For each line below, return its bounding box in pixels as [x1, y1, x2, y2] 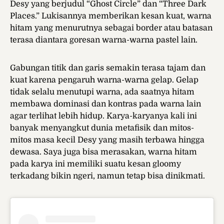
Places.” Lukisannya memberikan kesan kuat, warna [10, 11, 211, 21]
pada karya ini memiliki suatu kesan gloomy [10, 159, 181, 169]
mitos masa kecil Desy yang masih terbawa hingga [10, 135, 204, 145]
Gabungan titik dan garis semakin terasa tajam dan [10, 63, 205, 73]
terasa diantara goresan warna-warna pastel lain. [10, 35, 197, 45]
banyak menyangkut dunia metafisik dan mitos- [10, 123, 194, 133]
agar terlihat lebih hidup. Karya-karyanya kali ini [10, 111, 197, 121]
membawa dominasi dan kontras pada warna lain [10, 99, 201, 109]
